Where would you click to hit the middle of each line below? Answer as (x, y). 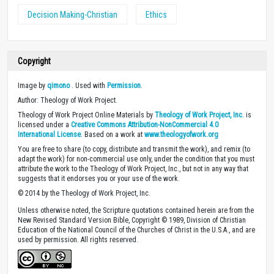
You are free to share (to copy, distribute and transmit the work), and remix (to (134, 149)
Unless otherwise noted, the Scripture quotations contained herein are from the (136, 210)
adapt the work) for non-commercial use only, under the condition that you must (136, 159)
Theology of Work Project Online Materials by (86, 115)
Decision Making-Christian (72, 14)
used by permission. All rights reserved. (78, 239)
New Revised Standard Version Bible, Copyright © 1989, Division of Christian (132, 220)
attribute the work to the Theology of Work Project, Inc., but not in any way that (133, 168)
